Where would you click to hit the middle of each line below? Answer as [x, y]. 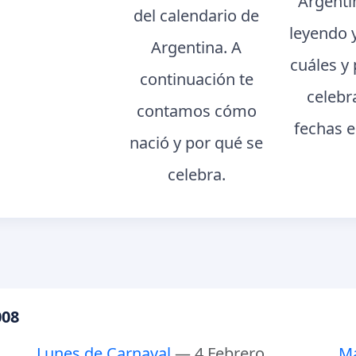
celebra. [196, 175]
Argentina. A [197, 48]
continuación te [196, 79]
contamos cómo [196, 111]
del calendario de [197, 16]
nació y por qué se [197, 143]
